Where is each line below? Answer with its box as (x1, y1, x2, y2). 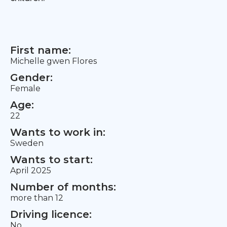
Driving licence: (10, 208, 92, 220)
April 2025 (10, 166, 51, 175)
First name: (10, 44, 71, 56)
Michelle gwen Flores (10, 56, 97, 66)
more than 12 (10, 193, 63, 203)
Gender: (10, 71, 53, 84)
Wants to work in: (10, 126, 105, 138)
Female (10, 84, 41, 93)
